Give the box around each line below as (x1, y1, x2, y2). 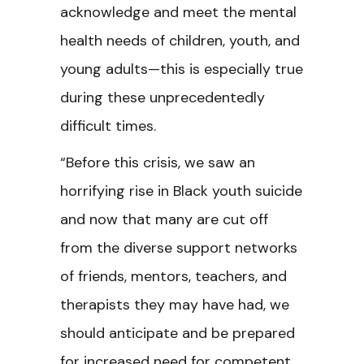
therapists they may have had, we (60, 295, 289, 314)
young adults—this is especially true (60, 59, 303, 79)
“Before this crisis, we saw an (60, 153, 255, 172)
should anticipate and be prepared (60, 323, 295, 343)
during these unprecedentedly (60, 88, 265, 107)
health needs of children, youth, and (60, 31, 300, 50)
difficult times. (60, 116, 156, 136)
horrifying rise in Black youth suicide (60, 181, 302, 201)
